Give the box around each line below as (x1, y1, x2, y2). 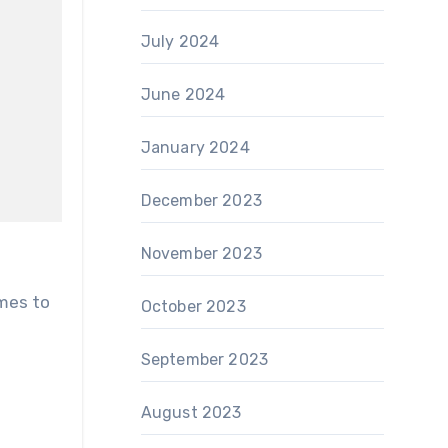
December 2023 (140, 191, 263, 210)
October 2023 (140, 297, 246, 316)
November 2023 (140, 244, 263, 263)
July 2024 (140, 32, 220, 51)
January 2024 (140, 138, 250, 157)
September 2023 (140, 350, 269, 369)
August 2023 (140, 403, 242, 422)
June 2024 (140, 85, 226, 104)
